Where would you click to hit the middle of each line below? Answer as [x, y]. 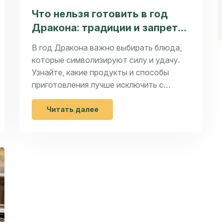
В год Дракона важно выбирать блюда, [107, 48]
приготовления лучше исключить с [98, 85]
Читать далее [72, 110]
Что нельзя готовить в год [100, 14]
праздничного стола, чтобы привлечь [103, 97]
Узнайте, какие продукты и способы [100, 73]
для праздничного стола [95, 42]
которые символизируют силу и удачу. [106, 60]
